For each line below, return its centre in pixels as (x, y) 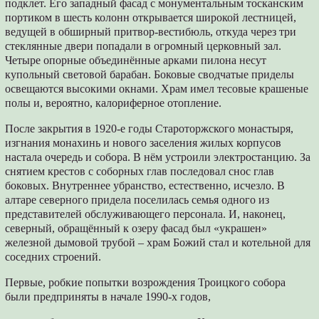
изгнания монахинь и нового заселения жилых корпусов (143, 142)
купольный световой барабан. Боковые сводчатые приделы (150, 74)
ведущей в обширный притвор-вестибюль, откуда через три (151, 31)
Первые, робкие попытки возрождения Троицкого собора (146, 282)
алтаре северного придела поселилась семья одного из (137, 199)
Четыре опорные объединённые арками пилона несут (136, 60)
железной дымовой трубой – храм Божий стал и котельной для (158, 242)
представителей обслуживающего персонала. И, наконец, (146, 214)
